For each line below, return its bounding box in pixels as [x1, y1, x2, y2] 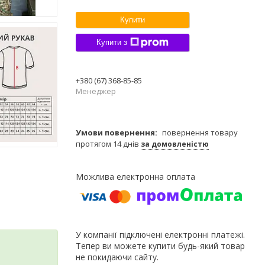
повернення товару [162, 127, 238, 138]
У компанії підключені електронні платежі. [76, 228, 245, 240]
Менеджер [76, 85, 116, 96]
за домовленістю [141, 138, 209, 149]
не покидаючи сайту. [76, 251, 159, 263]
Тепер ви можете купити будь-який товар [76, 240, 245, 251]
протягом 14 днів [76, 138, 141, 149]
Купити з [96, 38, 127, 47]
